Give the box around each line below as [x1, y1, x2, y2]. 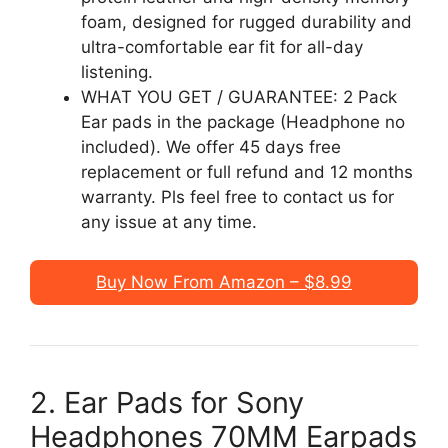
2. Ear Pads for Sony [30, 385, 304, 420]
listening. [81, 61, 153, 82]
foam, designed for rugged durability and [81, 11, 412, 32]
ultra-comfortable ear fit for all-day [81, 36, 363, 57]
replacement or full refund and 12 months [81, 161, 413, 182]
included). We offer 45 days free [81, 136, 341, 157]
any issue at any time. [81, 211, 257, 232]
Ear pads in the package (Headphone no [81, 111, 405, 132]
